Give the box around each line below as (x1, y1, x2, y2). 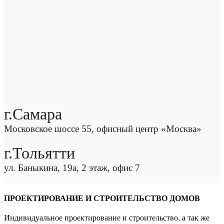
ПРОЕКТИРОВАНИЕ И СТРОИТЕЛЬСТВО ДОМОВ (4, 193, 200, 202)
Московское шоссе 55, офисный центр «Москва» (4, 123, 201, 134)
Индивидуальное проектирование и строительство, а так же (4, 213, 209, 222)
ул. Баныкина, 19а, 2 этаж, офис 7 (4, 162, 140, 173)
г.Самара (4, 105, 62, 123)
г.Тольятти (4, 144, 75, 162)
